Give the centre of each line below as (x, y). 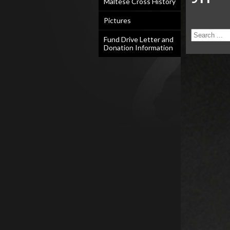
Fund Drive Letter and (139, 39)
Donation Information (138, 47)
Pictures (117, 20)
